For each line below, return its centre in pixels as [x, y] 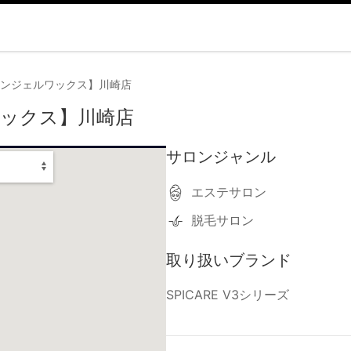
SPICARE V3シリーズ [228, 295]
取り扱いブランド [229, 260]
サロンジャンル [221, 157]
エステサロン [229, 192]
